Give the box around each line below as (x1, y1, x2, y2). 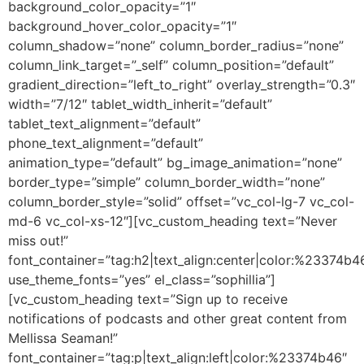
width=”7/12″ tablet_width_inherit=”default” (8, 95, 272, 112)
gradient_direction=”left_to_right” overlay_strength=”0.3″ (8, 76, 355, 93)
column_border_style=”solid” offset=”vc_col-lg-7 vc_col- (8, 193, 354, 210)
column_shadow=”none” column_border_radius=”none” (8, 37, 344, 54)
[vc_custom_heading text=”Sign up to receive (8, 290, 288, 307)
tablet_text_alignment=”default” (8, 115, 201, 132)
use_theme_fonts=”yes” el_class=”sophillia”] (8, 271, 275, 288)
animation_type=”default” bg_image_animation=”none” (8, 154, 342, 171)
